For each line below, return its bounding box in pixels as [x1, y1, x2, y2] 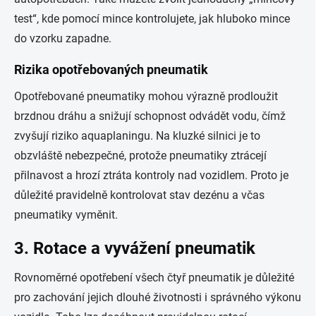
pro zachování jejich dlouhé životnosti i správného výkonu [14, 291, 301, 304]
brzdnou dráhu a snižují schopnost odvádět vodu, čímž [14, 109, 286, 123]
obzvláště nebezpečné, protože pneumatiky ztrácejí [14, 149, 267, 162]
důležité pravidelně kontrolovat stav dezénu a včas [14, 188, 265, 202]
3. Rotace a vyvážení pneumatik [14, 238, 255, 258]
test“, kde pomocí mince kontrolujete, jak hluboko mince [14, 12, 290, 25]
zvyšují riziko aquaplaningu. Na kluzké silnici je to [14, 129, 260, 142]
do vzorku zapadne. [14, 32, 111, 45]
